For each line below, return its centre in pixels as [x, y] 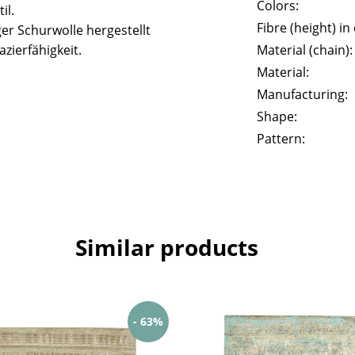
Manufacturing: [303, 94]
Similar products [166, 247]
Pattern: [281, 138]
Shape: [277, 116]
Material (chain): [305, 50]
